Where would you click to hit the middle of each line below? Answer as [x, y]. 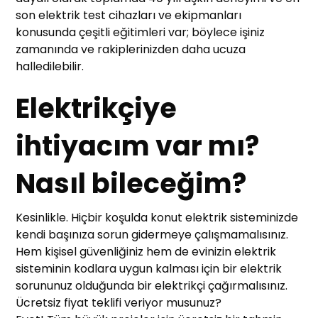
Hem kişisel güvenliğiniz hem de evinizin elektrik [146, 252]
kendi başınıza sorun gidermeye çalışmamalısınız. [152, 235]
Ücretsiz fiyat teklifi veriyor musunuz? [119, 303]
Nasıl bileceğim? [131, 184]
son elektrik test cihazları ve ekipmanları [129, 16]
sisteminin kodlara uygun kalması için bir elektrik [149, 269]
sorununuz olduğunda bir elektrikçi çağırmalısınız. [152, 286]
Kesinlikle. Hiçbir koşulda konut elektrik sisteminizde [157, 218]
